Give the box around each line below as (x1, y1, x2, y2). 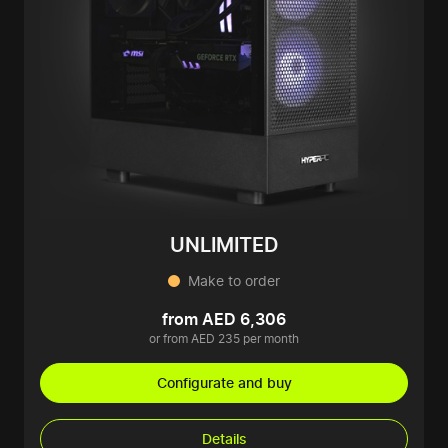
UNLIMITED (170, 233, 278, 258)
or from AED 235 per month (149, 331, 299, 347)
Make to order (188, 272, 280, 290)
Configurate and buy (156, 374, 292, 392)
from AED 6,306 (162, 309, 286, 330)
